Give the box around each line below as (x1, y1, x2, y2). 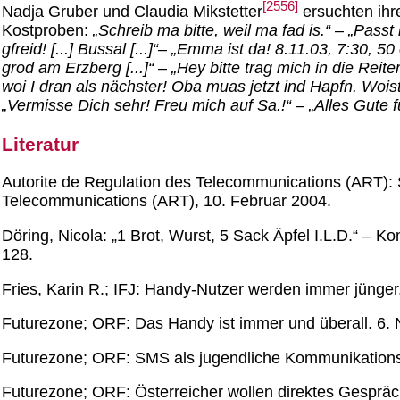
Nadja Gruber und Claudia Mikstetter (2, 3, 262, 21)
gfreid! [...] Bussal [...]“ (2, 40, 158, 59)
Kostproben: (2, 21, 93, 40)
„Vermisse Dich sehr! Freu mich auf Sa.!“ (2, 96, 291, 115)
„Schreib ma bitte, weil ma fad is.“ (93, 21, 330, 40)
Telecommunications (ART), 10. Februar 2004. (2, 192, 331, 211)
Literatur (2, 133, 79, 154)
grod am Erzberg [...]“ (2, 59, 154, 78)
